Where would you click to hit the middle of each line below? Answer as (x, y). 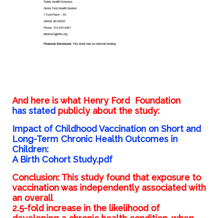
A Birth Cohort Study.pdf (62, 160)
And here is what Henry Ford (71, 101)
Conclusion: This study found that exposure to (106, 178)
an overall (32, 198)
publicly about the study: (109, 111)
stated (42, 111)
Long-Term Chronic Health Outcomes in (95, 139)
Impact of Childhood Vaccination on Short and (106, 129)
